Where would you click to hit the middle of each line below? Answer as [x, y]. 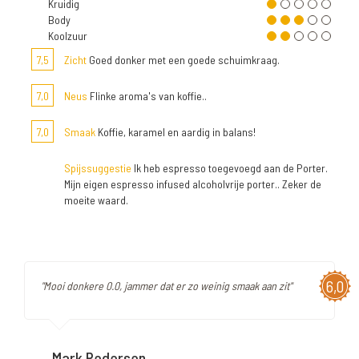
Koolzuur [68, 36]
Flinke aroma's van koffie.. [147, 96]
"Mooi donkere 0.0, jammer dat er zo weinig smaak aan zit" [166, 286]
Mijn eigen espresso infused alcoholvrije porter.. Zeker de [193, 184]
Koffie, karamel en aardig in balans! [175, 132]
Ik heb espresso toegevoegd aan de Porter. [230, 168]
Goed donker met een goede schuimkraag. [183, 60]
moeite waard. [96, 200]
